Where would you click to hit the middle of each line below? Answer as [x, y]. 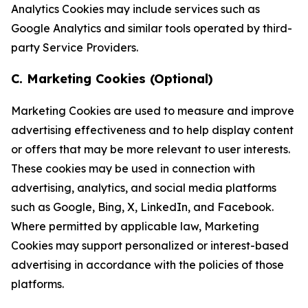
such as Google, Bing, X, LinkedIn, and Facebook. [142, 207]
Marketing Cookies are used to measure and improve [153, 111]
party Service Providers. [75, 47]
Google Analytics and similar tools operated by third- [152, 28]
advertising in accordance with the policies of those [147, 265]
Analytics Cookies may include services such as [135, 9]
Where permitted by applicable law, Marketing [135, 226]
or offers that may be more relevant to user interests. [151, 149]
